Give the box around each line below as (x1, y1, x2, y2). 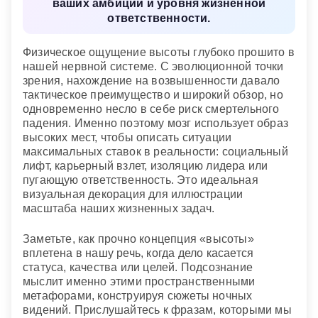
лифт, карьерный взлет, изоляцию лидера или (23, 160, 268, 172)
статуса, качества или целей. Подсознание (23, 261, 253, 274)
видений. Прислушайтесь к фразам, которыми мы (23, 304, 292, 317)
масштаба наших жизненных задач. (23, 202, 215, 215)
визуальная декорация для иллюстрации (23, 188, 243, 201)
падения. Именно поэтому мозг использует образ (23, 117, 289, 130)
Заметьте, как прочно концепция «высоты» (23, 233, 254, 246)
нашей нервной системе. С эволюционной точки (23, 60, 284, 73)
